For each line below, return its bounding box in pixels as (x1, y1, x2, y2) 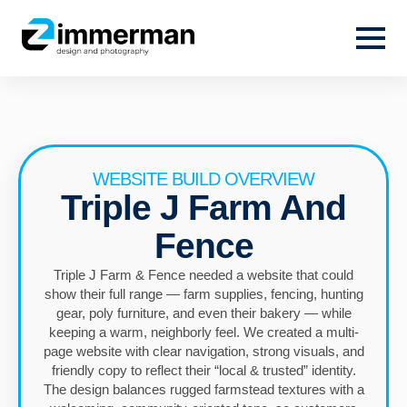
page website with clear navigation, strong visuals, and (43, 343, 364, 360)
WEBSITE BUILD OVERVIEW (93, 169, 314, 190)
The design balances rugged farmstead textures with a (43, 382, 364, 398)
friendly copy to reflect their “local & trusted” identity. (51, 362, 356, 379)
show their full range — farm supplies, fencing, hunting (44, 286, 363, 303)
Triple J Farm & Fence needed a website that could (54, 267, 353, 283)
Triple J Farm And (61, 188, 346, 228)
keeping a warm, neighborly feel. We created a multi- (48, 324, 359, 341)
